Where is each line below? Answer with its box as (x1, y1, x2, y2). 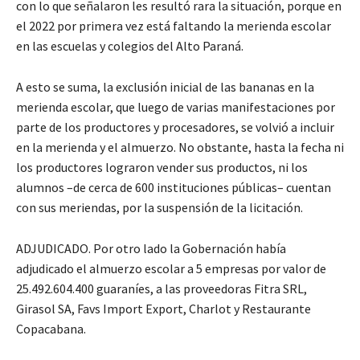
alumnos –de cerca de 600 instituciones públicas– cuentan (16, 178, 331, 195)
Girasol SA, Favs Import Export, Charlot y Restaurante (16, 300, 311, 317)
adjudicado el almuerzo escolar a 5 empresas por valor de (16, 260, 326, 276)
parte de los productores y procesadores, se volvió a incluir (16, 118, 334, 135)
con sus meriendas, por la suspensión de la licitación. (16, 198, 303, 215)
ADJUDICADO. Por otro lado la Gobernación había (16, 239, 286, 256)
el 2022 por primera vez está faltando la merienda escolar (16, 17, 331, 34)
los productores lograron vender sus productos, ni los (16, 158, 308, 175)
